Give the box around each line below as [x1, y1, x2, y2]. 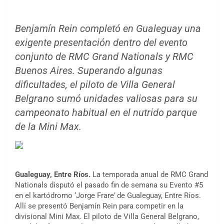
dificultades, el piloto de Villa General [15, 78, 175, 91]
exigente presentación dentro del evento [15, 36, 187, 49]
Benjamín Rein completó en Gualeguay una [15, 22, 201, 35]
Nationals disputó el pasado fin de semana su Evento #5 [15, 180, 203, 190]
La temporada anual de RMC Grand [90, 170, 208, 179]
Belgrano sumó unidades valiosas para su [15, 92, 197, 105]
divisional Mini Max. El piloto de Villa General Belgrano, [15, 212, 199, 221]
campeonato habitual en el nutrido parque [15, 106, 197, 119]
